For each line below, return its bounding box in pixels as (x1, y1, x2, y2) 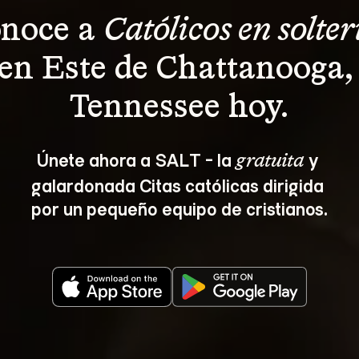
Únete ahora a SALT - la (36, 147, 236, 171)
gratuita (235, 151, 305, 171)
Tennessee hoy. (70, 91, 289, 124)
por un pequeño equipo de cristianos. (31, 196, 328, 220)
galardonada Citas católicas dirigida (31, 172, 328, 196)
